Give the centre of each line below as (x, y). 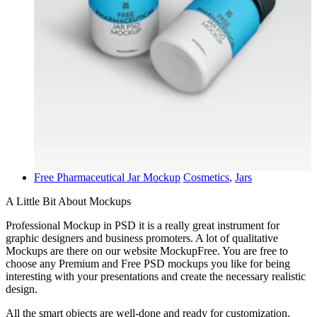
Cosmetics (206, 178)
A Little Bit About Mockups (68, 202)
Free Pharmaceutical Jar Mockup (107, 178)
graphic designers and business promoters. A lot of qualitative (142, 238)
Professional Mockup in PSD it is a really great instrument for (143, 226)
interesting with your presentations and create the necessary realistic (156, 277)
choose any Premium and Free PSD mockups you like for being (148, 264)
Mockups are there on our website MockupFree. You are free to (147, 251)
